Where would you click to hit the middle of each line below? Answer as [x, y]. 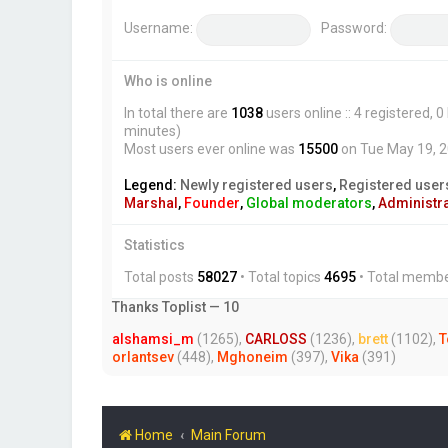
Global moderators [309, 203]
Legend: [152, 185]
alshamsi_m [153, 339]
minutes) [152, 131]
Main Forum [228, 435]
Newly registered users [256, 185]
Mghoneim [252, 357]
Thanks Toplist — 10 [175, 307]
